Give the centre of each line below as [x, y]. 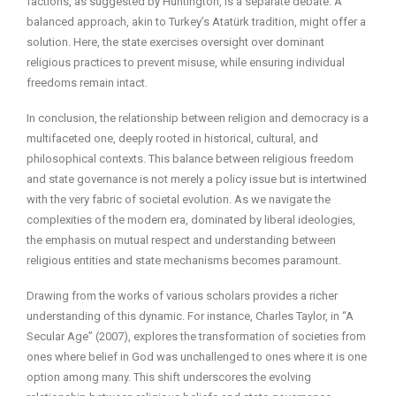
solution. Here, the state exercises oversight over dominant [175, 42]
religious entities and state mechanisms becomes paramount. [184, 260]
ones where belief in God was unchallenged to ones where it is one [197, 356]
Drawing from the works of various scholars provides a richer [182, 295]
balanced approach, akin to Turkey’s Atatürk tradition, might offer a [196, 21]
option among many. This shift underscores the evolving [169, 377]
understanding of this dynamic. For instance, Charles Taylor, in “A [190, 316]
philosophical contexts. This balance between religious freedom [190, 158]
